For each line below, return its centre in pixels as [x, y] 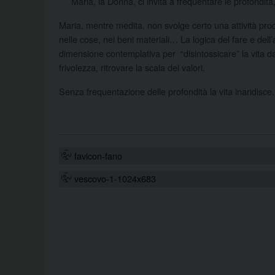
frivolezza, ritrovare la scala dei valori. [132, 68]
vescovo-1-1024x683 [115, 179]
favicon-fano [98, 155]
